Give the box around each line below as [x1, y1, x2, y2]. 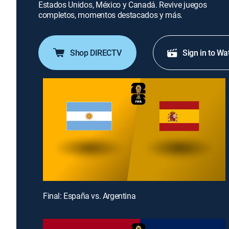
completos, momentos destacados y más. [38, 9, 183, 20]
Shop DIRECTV [70, 47, 122, 58]
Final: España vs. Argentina [43, 190, 136, 201]
